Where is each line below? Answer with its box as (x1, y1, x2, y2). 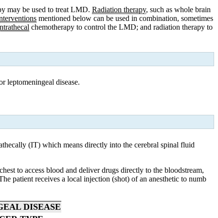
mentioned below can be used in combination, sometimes (36, 14, 213, 22)
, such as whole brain (146, 5, 211, 14)
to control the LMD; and (74, 22, 153, 31)
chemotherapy (31, 22, 74, 31)
